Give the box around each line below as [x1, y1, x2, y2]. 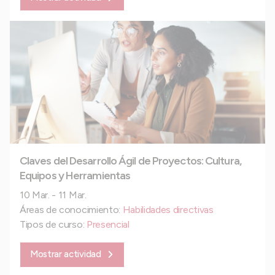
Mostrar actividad [30, 248, 101, 260]
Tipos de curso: [20, 218, 87, 230]
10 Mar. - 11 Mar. [20, 188, 87, 201]
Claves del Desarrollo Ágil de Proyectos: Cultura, [20, 153, 241, 168]
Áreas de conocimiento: [20, 203, 123, 215]
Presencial [86, 218, 130, 230]
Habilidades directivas [122, 203, 214, 215]
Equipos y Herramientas [20, 168, 131, 182]
